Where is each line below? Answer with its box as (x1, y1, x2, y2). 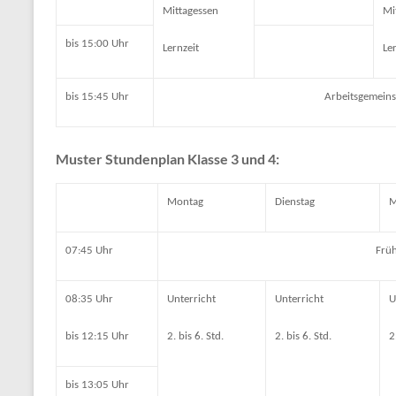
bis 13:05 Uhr (65, 378, 129, 391)
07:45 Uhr (65, 244, 113, 256)
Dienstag (275, 195, 315, 208)
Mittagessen (163, 4, 218, 17)
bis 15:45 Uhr (65, 90, 129, 103)
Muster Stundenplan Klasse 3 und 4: (56, 149, 279, 167)
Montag (167, 195, 203, 208)
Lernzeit (163, 42, 199, 54)
